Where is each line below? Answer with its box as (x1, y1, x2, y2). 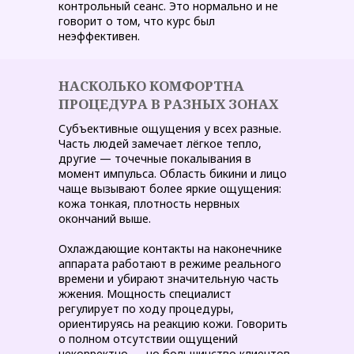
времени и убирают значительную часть (58, 271, 279, 286)
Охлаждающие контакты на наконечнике (58, 241, 282, 256)
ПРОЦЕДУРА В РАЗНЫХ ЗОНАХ (58, 95, 278, 113)
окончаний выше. (58, 211, 151, 226)
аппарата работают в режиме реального (58, 256, 281, 271)
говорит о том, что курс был (58, 13, 215, 28)
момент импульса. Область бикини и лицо (58, 166, 287, 181)
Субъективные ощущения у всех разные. (58, 121, 281, 136)
